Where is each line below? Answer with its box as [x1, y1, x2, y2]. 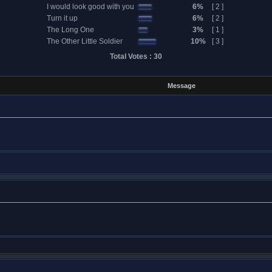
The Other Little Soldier [46, 37, 123, 46]
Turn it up [46, 14, 78, 22]
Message [168, 82, 195, 89]
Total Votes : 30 [110, 52, 162, 61]
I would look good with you [46, 2, 134, 11]
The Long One [46, 25, 94, 34]
